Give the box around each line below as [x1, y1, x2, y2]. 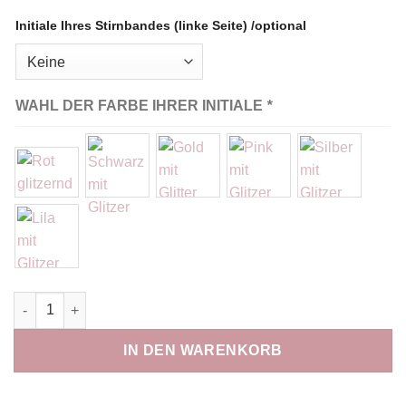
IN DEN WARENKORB [123, 342, 283, 358]
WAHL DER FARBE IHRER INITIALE [15, 98, 266, 114]
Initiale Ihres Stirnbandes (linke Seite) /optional [15, 18, 306, 34]
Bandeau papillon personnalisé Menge [13, 294, 252, 309]
